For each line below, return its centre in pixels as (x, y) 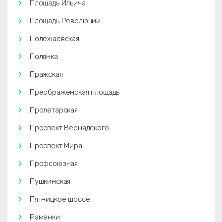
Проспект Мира (56, 146)
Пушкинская (50, 181)
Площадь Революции (65, 21)
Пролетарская (54, 110)
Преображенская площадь (75, 92)
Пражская (46, 74)
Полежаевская (55, 39)
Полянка (44, 56)
